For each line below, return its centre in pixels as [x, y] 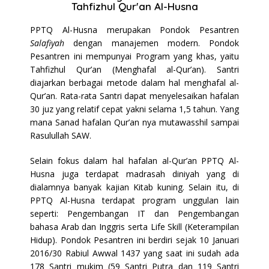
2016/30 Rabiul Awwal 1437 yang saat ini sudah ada [134, 253]
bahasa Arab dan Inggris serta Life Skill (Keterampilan [134, 227]
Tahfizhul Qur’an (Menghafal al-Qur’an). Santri [134, 70]
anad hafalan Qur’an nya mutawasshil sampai [150, 122]
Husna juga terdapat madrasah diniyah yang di [134, 174]
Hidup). [45, 240]
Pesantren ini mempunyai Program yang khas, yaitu [134, 56]
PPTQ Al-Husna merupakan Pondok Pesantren [134, 30]
